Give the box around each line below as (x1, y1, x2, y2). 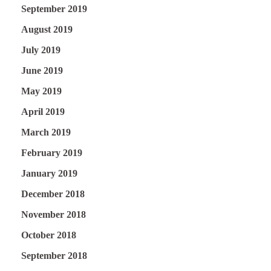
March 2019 (21, 126, 71, 137)
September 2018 (21, 250, 87, 261)
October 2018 (21, 229, 76, 240)
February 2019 (21, 147, 82, 158)
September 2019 (21, 3, 87, 14)
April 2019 (21, 106, 65, 117)
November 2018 (21, 209, 86, 220)
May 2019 (21, 85, 62, 96)
